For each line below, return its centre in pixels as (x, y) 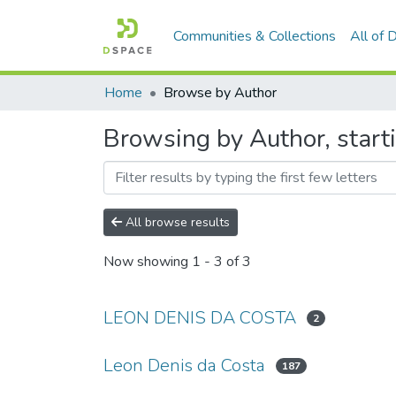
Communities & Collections (255, 36)
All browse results (176, 222)
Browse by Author (220, 93)
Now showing (148, 262)
